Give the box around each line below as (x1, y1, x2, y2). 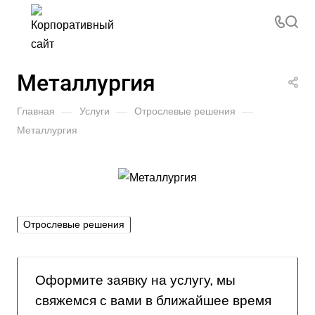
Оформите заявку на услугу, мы (35, 273, 236, 288)
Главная (17, 105, 55, 117)
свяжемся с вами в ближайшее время (35, 293, 271, 309)
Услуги (79, 105, 110, 117)
